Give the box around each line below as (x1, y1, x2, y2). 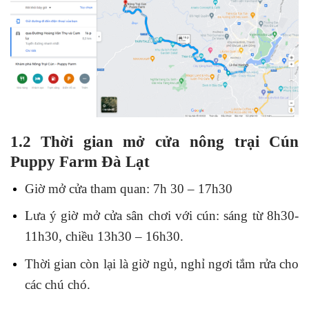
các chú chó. (24, 277, 90, 292)
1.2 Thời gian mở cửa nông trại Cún (10, 132, 299, 151)
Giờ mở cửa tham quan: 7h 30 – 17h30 (24, 181, 232, 196)
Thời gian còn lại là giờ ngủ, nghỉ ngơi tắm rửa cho (24, 256, 299, 271)
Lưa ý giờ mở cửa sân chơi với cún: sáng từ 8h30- (24, 208, 299, 223)
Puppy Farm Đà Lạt (10, 152, 150, 171)
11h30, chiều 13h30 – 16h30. (24, 229, 183, 244)
